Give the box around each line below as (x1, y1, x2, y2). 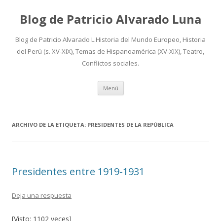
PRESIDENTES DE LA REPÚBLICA (87, 121, 174, 128)
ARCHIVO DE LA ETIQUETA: (12, 121, 87, 128)
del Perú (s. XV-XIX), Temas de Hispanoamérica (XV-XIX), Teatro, (17, 47, 204, 56)
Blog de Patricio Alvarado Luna (20, 11, 201, 27)
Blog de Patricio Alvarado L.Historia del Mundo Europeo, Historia (15, 35, 206, 44)
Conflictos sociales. (82, 59, 139, 68)
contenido (123, 93, 156, 103)
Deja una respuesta (12, 191, 72, 200)
